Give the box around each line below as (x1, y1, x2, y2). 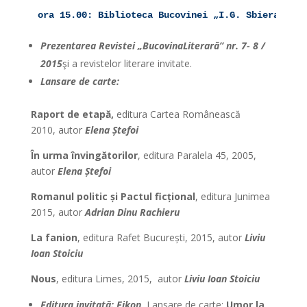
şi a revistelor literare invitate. (62, 57, 192, 70)
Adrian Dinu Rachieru (84, 206, 180, 219)
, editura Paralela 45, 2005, (137, 149, 256, 162)
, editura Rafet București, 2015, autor (77, 231, 245, 244)
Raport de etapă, (30, 108, 116, 121)
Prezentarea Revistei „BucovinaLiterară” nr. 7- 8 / (40, 39, 265, 52)
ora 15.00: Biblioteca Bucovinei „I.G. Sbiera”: (37, 10, 290, 21)
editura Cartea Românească (116, 108, 241, 121)
